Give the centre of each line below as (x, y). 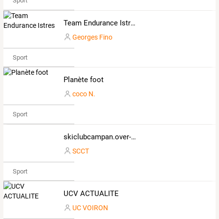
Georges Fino (92, 37)
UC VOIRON (90, 208)
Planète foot (83, 80)
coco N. (84, 94)
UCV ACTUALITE (91, 194)
